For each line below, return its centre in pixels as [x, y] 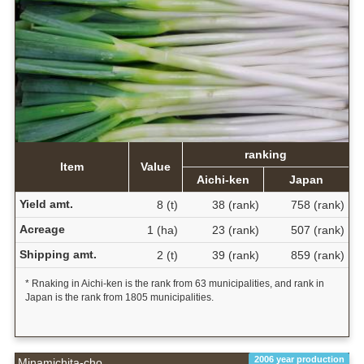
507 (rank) [317, 230]
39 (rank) [235, 255]
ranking [265, 154]
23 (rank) [235, 230]
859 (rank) [317, 255]
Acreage [42, 229]
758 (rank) [317, 204]
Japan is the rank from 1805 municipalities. [119, 297]
